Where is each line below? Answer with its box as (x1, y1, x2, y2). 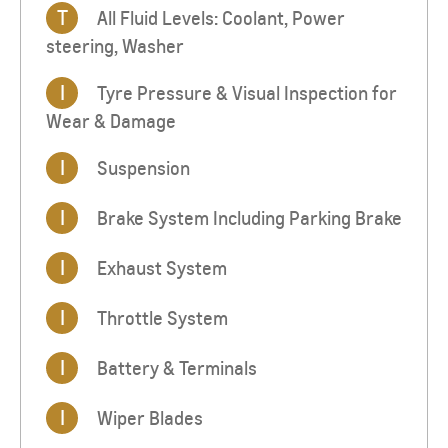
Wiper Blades (93, 407, 203, 431)
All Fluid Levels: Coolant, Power (93, 7, 345, 31)
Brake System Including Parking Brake (93, 207, 402, 231)
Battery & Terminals (93, 357, 257, 381)
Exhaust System (93, 257, 227, 281)
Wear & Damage (46, 110, 176, 134)
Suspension (93, 157, 190, 181)
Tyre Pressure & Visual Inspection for (93, 82, 397, 106)
